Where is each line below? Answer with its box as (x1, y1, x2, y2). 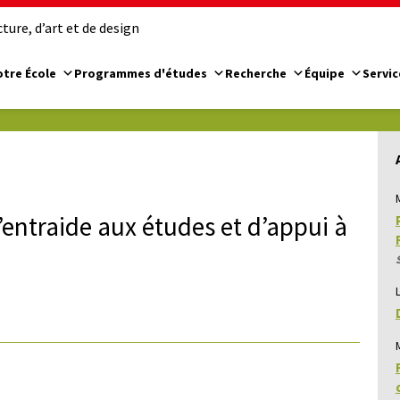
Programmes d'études (74, 64, 207, 81)
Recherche (225, 64, 287, 81)
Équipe (304, 64, 345, 81)
